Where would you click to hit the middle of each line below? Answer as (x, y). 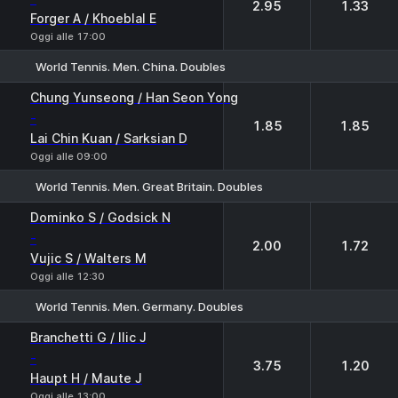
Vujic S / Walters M (88, 258)
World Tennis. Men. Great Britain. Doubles (149, 186)
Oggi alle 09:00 (69, 156)
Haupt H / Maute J (86, 378)
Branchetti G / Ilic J (88, 337)
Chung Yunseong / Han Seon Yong (134, 97)
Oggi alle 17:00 (68, 36)
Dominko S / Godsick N (100, 217)
